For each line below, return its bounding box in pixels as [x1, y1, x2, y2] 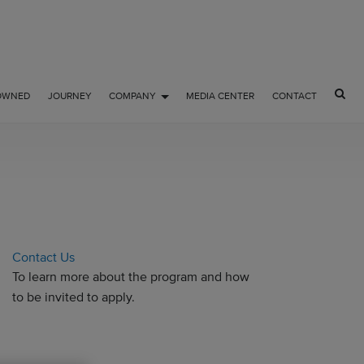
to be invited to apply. [11, 289, 135, 305]
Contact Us [11, 249, 75, 265]
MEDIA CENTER [186, 90, 255, 102]
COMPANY [109, 90, 157, 102]
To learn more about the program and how [11, 269, 249, 284]
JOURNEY [47, 90, 92, 102]
